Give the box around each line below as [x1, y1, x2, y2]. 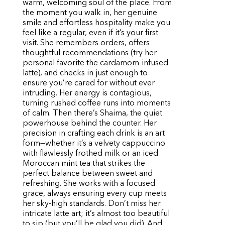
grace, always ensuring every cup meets [23, 190, 167, 198]
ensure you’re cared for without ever [23, 79, 155, 87]
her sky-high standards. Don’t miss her [23, 200, 161, 208]
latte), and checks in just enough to [23, 69, 148, 77]
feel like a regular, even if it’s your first [23, 29, 158, 37]
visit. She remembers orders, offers [23, 39, 150, 47]
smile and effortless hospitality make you [23, 19, 170, 27]
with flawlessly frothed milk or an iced [23, 150, 158, 158]
